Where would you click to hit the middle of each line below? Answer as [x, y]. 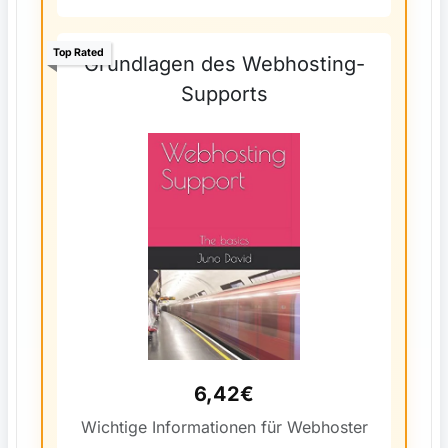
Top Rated [79, 52]
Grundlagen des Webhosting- [224, 64]
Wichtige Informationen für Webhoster [224, 427]
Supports [224, 94]
